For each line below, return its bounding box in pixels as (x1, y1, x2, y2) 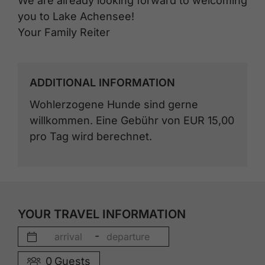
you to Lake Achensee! (18, 9, 134, 22)
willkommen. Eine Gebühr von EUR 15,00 (30, 114, 234, 127)
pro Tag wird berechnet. (30, 130, 152, 143)
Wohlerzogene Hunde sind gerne (30, 98, 198, 111)
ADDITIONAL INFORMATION (30, 76, 175, 89)
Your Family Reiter (18, 25, 110, 38)
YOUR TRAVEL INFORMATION (18, 207, 186, 222)
